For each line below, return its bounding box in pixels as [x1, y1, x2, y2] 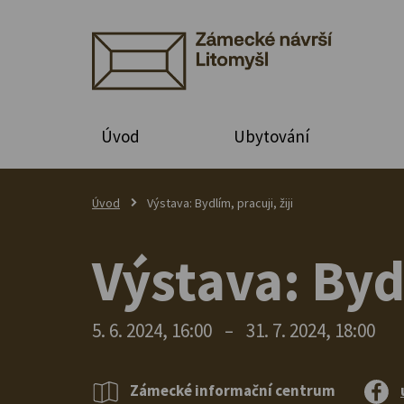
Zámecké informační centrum [130, 381, 335, 401]
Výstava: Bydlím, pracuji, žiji [147, 194, 293, 211]
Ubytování [233, 124, 309, 147]
